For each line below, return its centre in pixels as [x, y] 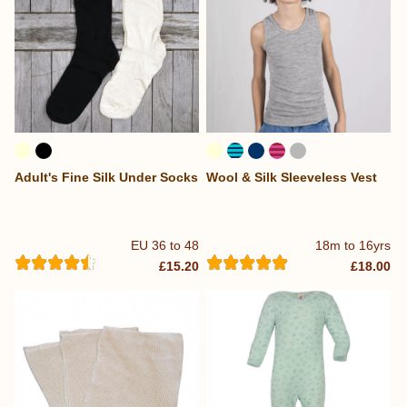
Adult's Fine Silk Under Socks [106, 177]
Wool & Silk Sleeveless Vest [292, 177]
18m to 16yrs [353, 245]
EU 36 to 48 [165, 245]
